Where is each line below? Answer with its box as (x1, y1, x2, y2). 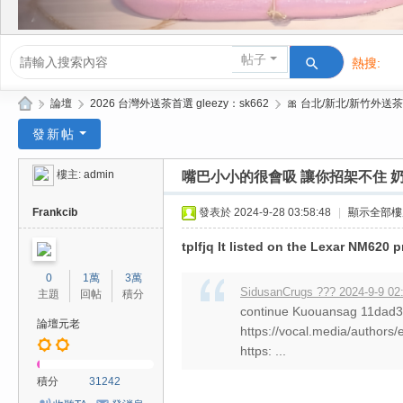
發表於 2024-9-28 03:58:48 (199, 206, 331, 219)
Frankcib (32, 206, 77, 219)
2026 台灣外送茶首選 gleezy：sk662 (90, 97, 269, 110)
